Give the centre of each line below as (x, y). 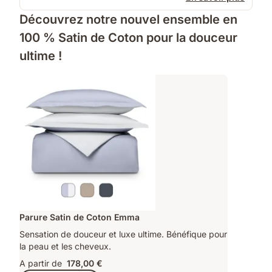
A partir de (41, 263)
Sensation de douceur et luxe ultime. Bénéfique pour (123, 234)
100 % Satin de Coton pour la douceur (128, 38)
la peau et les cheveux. (65, 246)
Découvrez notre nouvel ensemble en (128, 19)
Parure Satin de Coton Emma (80, 217)
